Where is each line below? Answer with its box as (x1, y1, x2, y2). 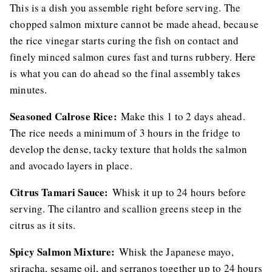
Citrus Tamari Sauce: (10, 185, 109, 200)
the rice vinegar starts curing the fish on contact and (10, 33, 239, 48)
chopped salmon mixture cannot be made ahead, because (10, 17, 259, 32)
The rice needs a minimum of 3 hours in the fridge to (10, 126, 240, 140)
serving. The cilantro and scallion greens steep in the (10, 202, 242, 216)
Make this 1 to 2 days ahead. (117, 109, 245, 124)
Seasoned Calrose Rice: (10, 109, 117, 124)
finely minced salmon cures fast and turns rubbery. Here (10, 50, 256, 64)
